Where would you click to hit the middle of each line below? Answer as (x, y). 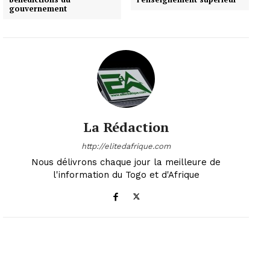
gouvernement (38, 8)
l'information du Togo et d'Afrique (126, 174)
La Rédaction (126, 127)
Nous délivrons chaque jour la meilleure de (126, 162)
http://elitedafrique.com (126, 146)
